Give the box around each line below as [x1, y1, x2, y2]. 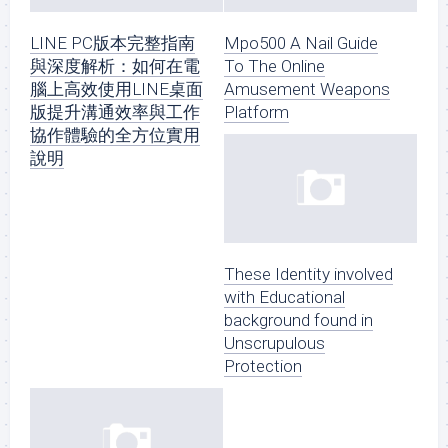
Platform [224, 102, 289, 123]
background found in [224, 309, 373, 330]
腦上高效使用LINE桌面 [30, 79, 203, 100]
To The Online [224, 56, 325, 77]
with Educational [224, 286, 345, 307]
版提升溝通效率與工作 [30, 102, 200, 123]
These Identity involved [224, 263, 393, 284]
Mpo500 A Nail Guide [224, 33, 378, 54]
